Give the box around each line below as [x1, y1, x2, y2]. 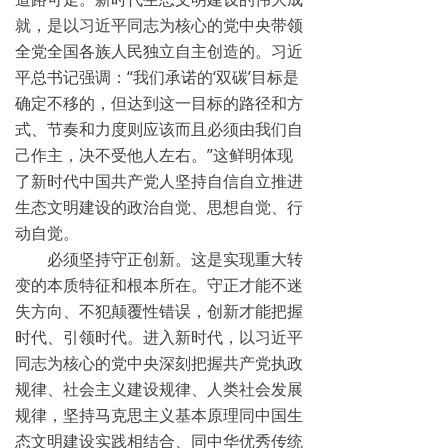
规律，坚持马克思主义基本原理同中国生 [15, 404, 303, 426]
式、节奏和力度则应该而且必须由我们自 [15, 118, 303, 140]
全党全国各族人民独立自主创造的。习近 [15, 40, 303, 62]
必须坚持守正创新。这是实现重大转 [15, 248, 303, 270]
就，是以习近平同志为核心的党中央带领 [15, 14, 303, 36]
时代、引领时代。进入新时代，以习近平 [15, 326, 303, 348]
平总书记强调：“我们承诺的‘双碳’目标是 [15, 66, 299, 88]
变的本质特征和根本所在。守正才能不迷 [15, 274, 303, 296]
